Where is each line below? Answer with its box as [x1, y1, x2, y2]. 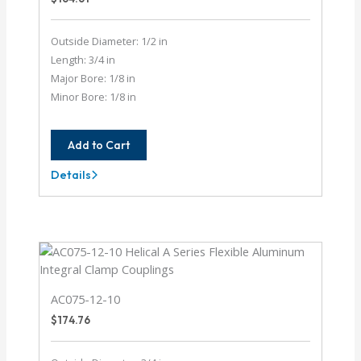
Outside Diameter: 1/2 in [51, 34, 168, 49]
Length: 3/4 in [51, 52, 116, 68]
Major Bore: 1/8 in [51, 71, 136, 86]
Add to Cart [68, 137, 131, 152]
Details [51, 166, 92, 182]
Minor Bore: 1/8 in [51, 89, 137, 105]
